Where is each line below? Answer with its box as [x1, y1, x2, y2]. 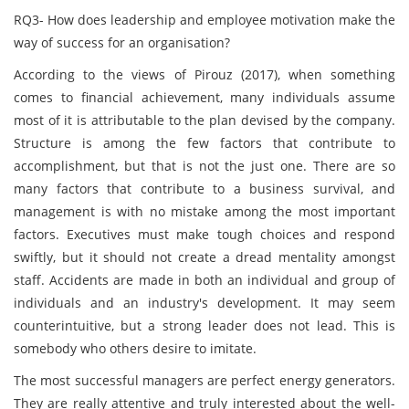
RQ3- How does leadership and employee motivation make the [14, 11, 395, 28]
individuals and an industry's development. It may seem [14, 294, 395, 311]
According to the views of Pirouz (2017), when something [14, 66, 395, 83]
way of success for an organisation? [14, 34, 234, 51]
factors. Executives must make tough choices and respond [14, 225, 395, 243]
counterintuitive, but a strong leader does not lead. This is [14, 317, 395, 334]
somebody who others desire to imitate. [14, 340, 257, 357]
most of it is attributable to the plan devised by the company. [14, 111, 395, 129]
